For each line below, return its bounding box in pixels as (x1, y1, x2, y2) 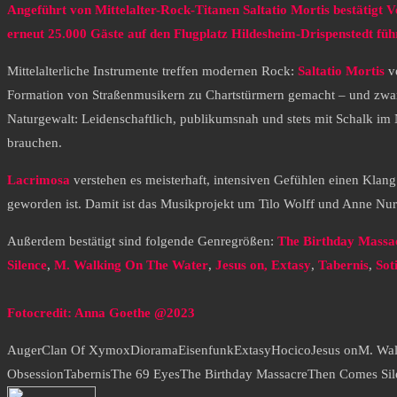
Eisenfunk (178, 343, 234, 358)
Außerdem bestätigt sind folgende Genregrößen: (7, 234, 277, 249)
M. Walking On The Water (54, 258, 208, 273)
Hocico (271, 343, 311, 358)
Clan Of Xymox (42, 343, 130, 358)
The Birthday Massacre (180, 367, 307, 382)
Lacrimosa (7, 173, 74, 188)
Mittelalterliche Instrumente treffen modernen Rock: (7, 64, 298, 79)
